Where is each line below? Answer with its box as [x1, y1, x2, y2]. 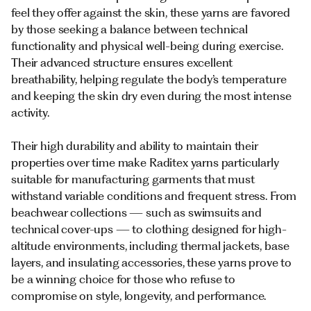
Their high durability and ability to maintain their [11, 139, 258, 153]
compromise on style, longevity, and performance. [11, 289, 267, 303]
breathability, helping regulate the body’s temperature [11, 72, 287, 86]
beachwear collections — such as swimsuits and [11, 205, 262, 219]
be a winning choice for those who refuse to [11, 272, 236, 286]
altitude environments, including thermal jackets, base [11, 239, 289, 253]
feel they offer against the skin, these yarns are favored [11, 6, 290, 19]
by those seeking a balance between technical [11, 22, 248, 36]
